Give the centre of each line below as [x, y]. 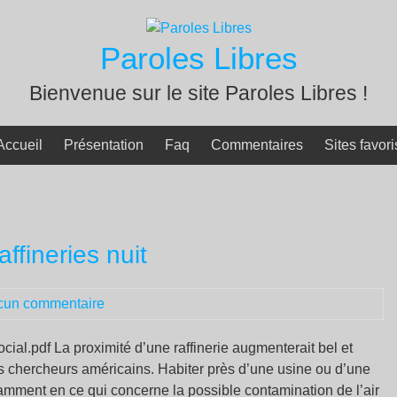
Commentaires [257, 145]
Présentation [104, 145]
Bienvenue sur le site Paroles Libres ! [198, 93]
